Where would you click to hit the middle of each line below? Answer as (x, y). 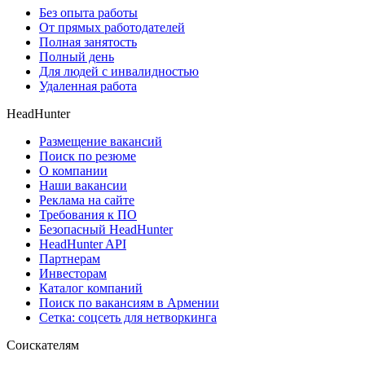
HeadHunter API (83, 244)
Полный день (77, 57)
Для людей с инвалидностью (119, 72)
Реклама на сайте (87, 200)
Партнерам (70, 259)
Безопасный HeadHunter (106, 230)
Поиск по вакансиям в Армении (129, 303)
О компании (73, 171)
